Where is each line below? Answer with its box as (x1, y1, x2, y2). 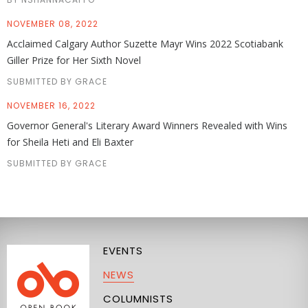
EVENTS (103, 243, 143, 258)
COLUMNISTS (103, 291, 173, 306)
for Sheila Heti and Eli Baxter (7, 135, 133, 148)
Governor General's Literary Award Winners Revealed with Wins (7, 119, 287, 132)
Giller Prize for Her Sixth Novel (7, 54, 141, 67)
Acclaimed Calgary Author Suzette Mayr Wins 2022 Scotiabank (7, 37, 283, 50)
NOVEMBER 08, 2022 (7, 18, 98, 30)
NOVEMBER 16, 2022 (7, 100, 96, 111)
